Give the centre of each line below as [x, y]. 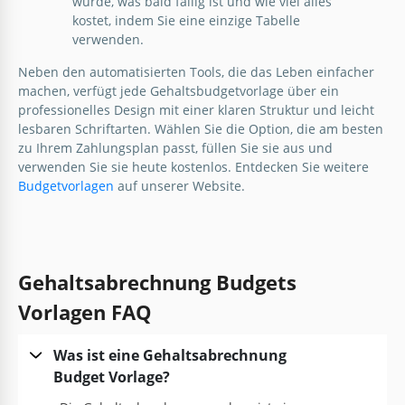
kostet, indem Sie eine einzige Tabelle [186, 20]
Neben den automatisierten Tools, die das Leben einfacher [196, 71]
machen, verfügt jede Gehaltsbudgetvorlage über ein [179, 90]
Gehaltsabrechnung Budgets [157, 282]
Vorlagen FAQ [85, 311]
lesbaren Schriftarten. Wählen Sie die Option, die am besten [201, 128]
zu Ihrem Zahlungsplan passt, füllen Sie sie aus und [175, 147]
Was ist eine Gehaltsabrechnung [170, 355]
